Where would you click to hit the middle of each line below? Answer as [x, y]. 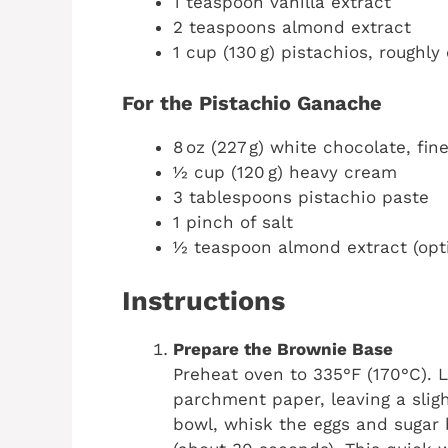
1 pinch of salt [233, 221]
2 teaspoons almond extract [292, 27]
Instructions [203, 301]
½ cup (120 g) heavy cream [285, 171]
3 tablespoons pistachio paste [301, 196]
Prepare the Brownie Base [283, 349]
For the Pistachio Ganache [252, 102]
